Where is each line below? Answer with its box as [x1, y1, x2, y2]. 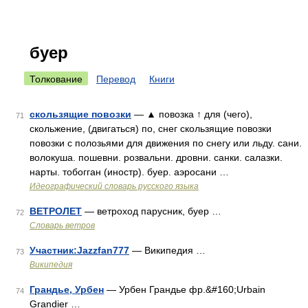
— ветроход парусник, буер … [82, 206, 221, 217]
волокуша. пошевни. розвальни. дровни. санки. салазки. [30, 152, 283, 163]
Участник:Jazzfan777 [30, 245, 129, 256]
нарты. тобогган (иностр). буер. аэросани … [30, 166, 229, 177]
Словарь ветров [30, 221, 95, 230]
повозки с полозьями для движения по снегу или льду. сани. [30, 137, 302, 148]
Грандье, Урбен [30, 284, 104, 295]
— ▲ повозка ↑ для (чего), [131, 109, 252, 120]
